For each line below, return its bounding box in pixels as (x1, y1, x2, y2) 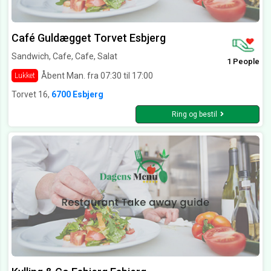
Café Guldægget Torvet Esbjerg (11, 31, 166, 45)
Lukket (15, 71, 35, 80)
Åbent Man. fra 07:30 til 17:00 (41, 70, 153, 80)
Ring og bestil (171, 110, 217, 119)
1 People (227, 57, 260, 67)
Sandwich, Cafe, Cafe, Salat (11, 51, 117, 62)
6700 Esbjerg (51, 90, 103, 100)
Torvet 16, (11, 90, 51, 100)
